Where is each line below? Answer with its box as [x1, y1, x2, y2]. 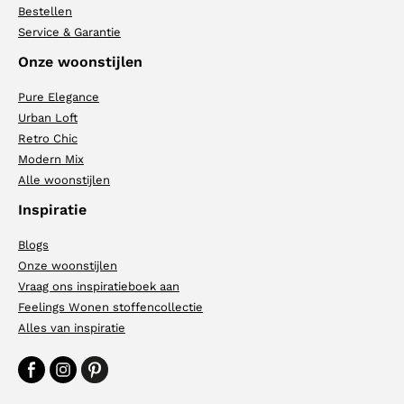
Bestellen [18, 4, 72, 18]
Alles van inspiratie [18, 321, 125, 335]
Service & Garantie [18, 24, 121, 39]
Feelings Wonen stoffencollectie [18, 300, 203, 315]
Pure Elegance [18, 89, 99, 104]
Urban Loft [18, 110, 78, 124]
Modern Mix [18, 151, 84, 166]
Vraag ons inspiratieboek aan [18, 280, 179, 294]
